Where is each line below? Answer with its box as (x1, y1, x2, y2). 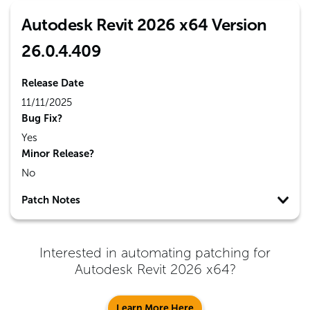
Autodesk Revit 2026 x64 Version (21, 15, 267, 35)
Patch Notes (21, 194, 80, 206)
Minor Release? (21, 147, 94, 160)
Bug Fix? (21, 112, 62, 125)
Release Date (21, 77, 84, 89)
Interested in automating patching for (39, 244, 271, 261)
